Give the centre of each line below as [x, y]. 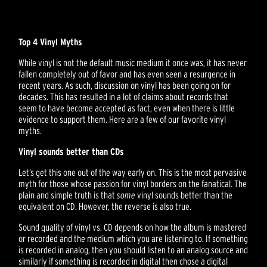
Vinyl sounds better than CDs [72, 152]
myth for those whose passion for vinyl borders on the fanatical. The [133, 184]
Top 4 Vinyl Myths [51, 42]
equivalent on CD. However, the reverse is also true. [105, 207]
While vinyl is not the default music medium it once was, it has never [133, 63]
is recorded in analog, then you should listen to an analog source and [133, 250]
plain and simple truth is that [68, 195]
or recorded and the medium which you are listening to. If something [133, 239]
